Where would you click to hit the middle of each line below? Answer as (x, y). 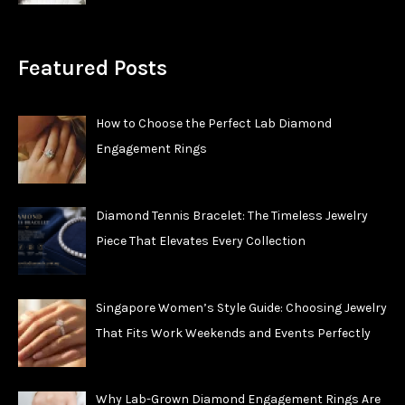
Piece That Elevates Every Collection (200, 241)
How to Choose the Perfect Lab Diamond (213, 124)
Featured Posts (93, 68)
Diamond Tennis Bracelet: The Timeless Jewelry (231, 216)
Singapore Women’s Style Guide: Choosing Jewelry (241, 307)
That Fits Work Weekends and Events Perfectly (233, 333)
